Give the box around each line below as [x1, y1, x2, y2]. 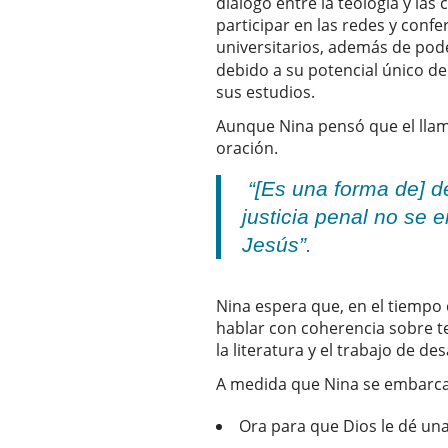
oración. [216, 136, 282, 159]
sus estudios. [216, 80, 323, 103]
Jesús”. [242, 232, 319, 256]
